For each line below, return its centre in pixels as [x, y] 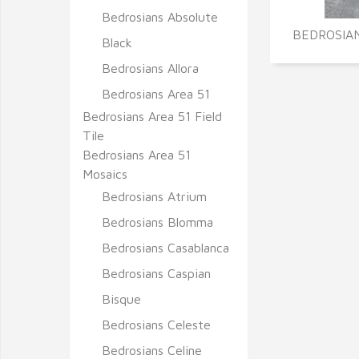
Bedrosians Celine [152, 350]
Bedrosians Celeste [156, 325]
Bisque [121, 299]
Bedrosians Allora [150, 68]
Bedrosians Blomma [157, 222]
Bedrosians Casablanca [165, 248]
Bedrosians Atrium [154, 196]
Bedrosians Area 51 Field [152, 116]
